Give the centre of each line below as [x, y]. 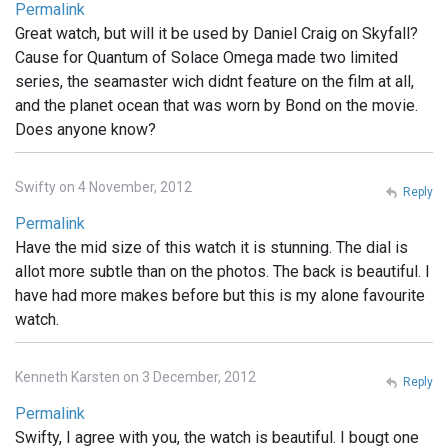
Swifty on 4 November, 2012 [103, 186]
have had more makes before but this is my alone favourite [220, 295]
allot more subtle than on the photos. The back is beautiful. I [222, 271]
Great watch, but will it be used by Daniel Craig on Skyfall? [216, 33]
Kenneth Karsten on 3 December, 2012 [135, 376]
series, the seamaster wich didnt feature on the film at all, [214, 81]
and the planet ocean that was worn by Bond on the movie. [216, 105]
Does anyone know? [85, 129]
